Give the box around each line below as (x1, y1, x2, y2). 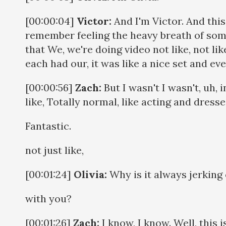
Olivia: (74, 167, 107, 181)
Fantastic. (25, 119, 71, 132)
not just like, (25, 143, 86, 156)
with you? (25, 192, 74, 205)
